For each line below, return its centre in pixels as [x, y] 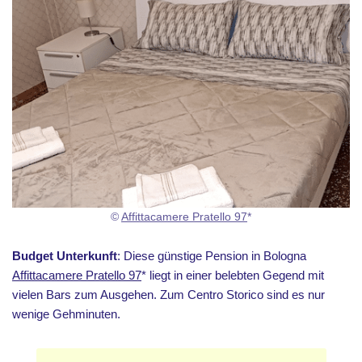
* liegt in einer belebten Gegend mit [233, 275]
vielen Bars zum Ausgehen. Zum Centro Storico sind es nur [168, 294]
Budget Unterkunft [65, 255]
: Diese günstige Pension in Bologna [212, 255]
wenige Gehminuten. [66, 314]
